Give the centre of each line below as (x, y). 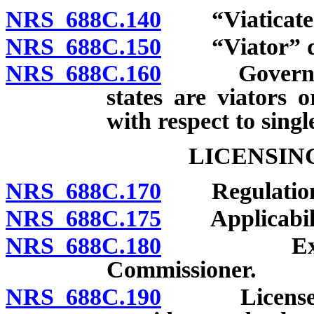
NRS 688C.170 (83, 191)
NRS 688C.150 (83, 46)
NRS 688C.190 (83, 296)
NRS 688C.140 (83, 19)
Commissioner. (182, 269)
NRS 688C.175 (83, 219)
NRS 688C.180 (83, 245)
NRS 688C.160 (83, 74)
